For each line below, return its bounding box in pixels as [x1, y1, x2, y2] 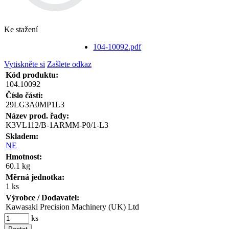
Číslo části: [6, 90, 43, 100]
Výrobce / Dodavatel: [6, 193, 79, 202]
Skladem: [6, 131, 38, 141]
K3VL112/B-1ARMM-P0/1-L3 [6, 120, 108, 129]
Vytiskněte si [4, 59, 45, 68]
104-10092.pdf [93, 42, 142, 51]
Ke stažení [4, 25, 38, 34]
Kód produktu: [6, 70, 58, 79]
